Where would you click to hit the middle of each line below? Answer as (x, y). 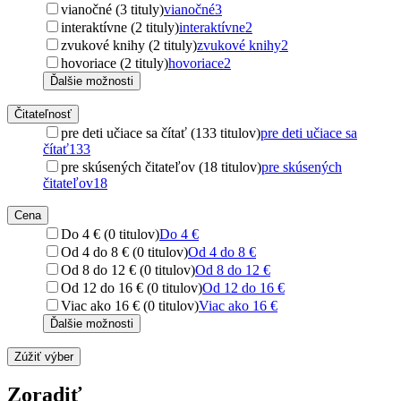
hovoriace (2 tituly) (115, 63)
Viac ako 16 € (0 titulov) (130, 305)
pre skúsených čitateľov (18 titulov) (161, 166)
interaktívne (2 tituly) (120, 27)
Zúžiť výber (44, 356)
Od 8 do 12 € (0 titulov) (128, 269)
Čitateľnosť (43, 114)
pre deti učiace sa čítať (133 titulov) (161, 132)
